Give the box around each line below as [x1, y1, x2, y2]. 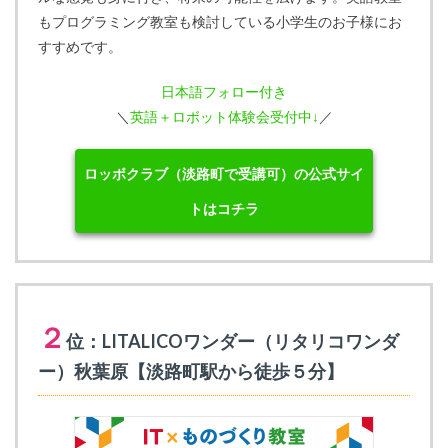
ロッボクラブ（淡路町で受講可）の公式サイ [84, 165, 364, 182]
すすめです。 [38, 38, 122, 55]
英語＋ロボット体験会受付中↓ [129, 108, 319, 125]
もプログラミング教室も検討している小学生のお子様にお [38, 13, 402, 30]
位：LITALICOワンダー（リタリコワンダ [66, 330, 399, 352]
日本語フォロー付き [161, 83, 287, 100]
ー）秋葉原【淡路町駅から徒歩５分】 [38, 360, 344, 382]
